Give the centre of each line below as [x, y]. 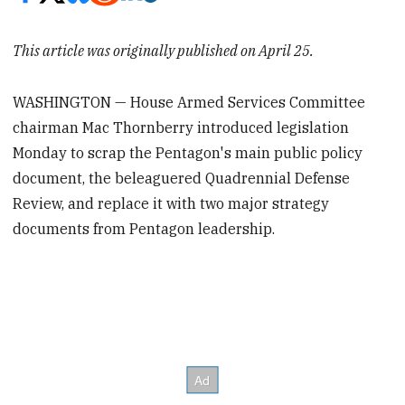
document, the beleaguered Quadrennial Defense [182, 178]
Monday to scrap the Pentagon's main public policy [188, 152]
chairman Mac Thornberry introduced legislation [181, 127]
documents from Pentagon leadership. [144, 228]
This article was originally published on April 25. [164, 50]
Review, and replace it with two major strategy [171, 203]
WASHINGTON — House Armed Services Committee [189, 102]
